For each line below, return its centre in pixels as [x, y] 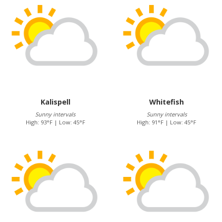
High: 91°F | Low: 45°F [167, 122]
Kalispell [55, 102]
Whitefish [167, 102]
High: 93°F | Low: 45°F [55, 122]
